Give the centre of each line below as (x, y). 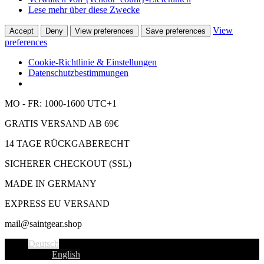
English (66, 255)
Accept (22, 31)
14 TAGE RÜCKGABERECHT (67, 144)
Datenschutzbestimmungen (78, 73)
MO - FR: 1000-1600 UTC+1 (61, 104)
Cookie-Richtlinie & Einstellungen (93, 62)
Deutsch (44, 244)
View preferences (104, 31)
